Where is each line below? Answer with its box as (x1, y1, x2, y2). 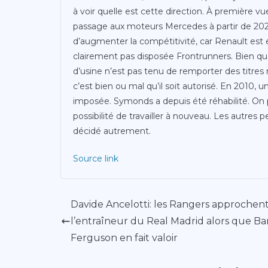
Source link (73, 153, 118, 165)
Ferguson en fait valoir (71, 232, 178, 244)
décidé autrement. (73, 126, 151, 137)
